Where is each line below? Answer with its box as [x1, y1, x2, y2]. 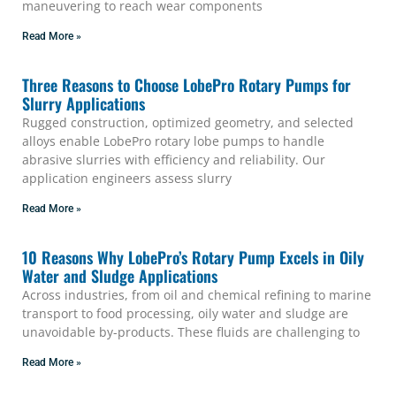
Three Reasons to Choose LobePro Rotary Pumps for [22, 73, 351, 97]
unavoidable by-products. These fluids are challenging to [22, 324, 360, 341]
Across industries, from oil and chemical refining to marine [22, 286, 371, 304]
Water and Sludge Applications [22, 264, 217, 288]
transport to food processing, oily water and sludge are [22, 305, 348, 323]
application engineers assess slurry [22, 170, 232, 187]
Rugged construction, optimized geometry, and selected [22, 114, 354, 132]
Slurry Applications [22, 92, 145, 116]
